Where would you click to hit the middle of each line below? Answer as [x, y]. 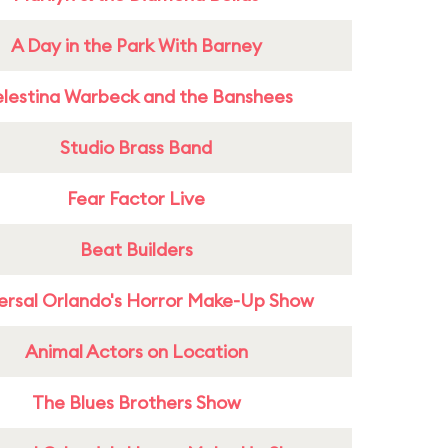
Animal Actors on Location [136, 351]
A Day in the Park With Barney [136, 45]
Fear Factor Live [136, 198]
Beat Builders [136, 249]
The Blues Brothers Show [136, 402]
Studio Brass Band [136, 147]
